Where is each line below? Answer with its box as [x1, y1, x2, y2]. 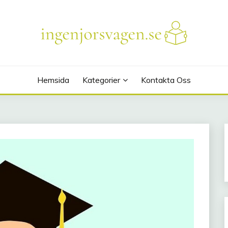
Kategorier [82, 75, 120, 85]
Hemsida [37, 75, 70, 85]
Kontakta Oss [140, 75, 191, 85]
